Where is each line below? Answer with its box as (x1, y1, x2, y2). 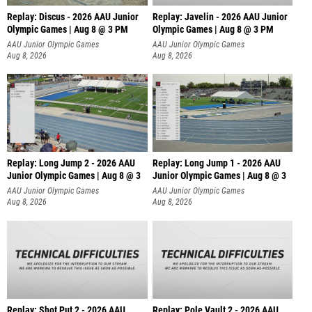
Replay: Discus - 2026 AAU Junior (7, 10, 139, 23)
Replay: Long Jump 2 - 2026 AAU (7, 157, 135, 170)
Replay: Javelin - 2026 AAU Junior (152, 10, 288, 23)
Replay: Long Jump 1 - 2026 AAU (152, 157, 281, 170)
